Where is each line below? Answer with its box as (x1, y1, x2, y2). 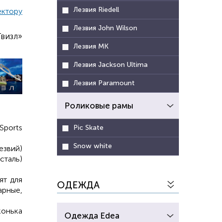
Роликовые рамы (64, 101, 134, 111)
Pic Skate (73, 123, 104, 132)
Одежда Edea (64, 211, 120, 221)
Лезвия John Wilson (73, 24, 138, 32)
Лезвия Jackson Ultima (73, 60, 148, 69)
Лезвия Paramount (73, 79, 135, 87)
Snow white (73, 142, 112, 150)
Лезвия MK (73, 42, 109, 51)
